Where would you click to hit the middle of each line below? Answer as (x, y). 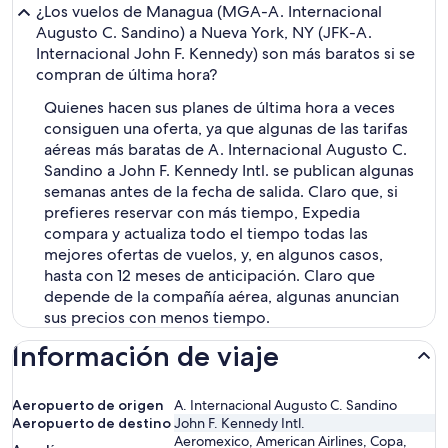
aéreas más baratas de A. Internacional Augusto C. (225, 149)
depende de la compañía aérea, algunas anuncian (221, 296)
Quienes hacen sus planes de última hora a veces (219, 107)
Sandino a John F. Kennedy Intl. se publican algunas (229, 170)
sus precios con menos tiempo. (157, 317)
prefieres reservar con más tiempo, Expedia (202, 212)
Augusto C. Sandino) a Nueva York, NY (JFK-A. (204, 32)
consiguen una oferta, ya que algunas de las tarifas (226, 128)
